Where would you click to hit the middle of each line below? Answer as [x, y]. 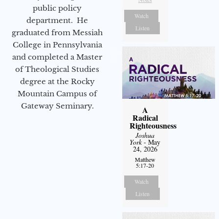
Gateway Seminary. [57, 106]
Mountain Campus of [57, 93]
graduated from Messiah [57, 32]
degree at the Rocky [57, 81]
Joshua [145, 135]
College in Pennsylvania [57, 44]
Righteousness [153, 125]
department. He [57, 20]
